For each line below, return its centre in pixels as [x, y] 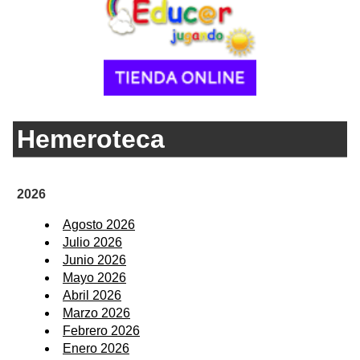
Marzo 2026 [96, 313]
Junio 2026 [94, 260]
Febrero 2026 [101, 330]
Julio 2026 [92, 242]
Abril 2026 [92, 295]
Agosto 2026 [99, 224]
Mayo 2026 [94, 277]
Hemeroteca [91, 139]
